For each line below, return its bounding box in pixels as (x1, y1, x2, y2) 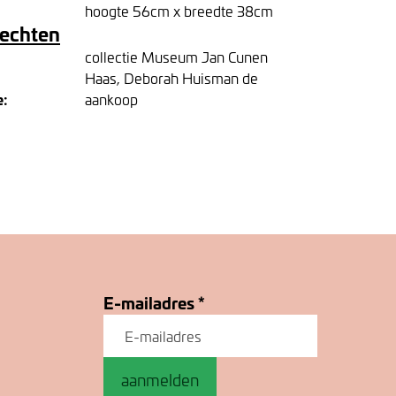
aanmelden (121, 369, 200, 391)
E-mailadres (103, 290, 199, 315)
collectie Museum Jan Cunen (85, 47, 268, 66)
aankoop (85, 89, 138, 109)
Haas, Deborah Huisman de (85, 68, 258, 88)
